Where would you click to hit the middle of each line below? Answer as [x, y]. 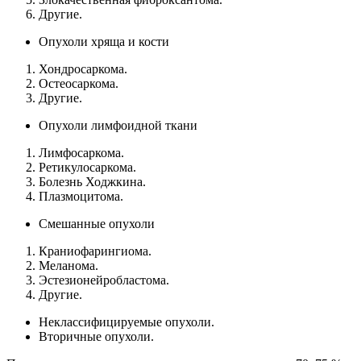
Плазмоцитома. [81, 196]
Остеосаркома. [79, 83]
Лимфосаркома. [81, 152]
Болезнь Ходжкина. [92, 181]
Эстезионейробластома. [104, 280]
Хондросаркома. [83, 68]
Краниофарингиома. [95, 251]
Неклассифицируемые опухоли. [127, 322]
